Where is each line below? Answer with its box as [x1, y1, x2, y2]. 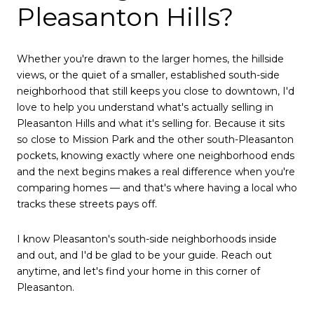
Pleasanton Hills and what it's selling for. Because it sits [17, 117, 285, 130]
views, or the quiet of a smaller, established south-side [17, 69, 280, 82]
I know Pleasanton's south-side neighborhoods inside [17, 232, 277, 245]
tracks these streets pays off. [17, 198, 157, 211]
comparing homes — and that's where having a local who [17, 182, 297, 195]
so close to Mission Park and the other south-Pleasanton [17, 133, 294, 146]
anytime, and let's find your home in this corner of [17, 264, 260, 278]
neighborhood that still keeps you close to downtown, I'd [17, 85, 294, 98]
